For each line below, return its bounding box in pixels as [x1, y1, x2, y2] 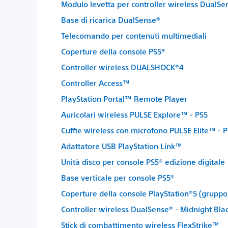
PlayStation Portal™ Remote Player [61, 94, 187, 103]
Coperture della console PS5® [61, 46, 165, 56]
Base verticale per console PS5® [61, 173, 175, 182]
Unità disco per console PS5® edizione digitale [61, 157, 225, 166]
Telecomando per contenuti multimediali [61, 31, 207, 40]
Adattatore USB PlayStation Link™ [61, 141, 182, 151]
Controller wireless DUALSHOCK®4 [61, 62, 184, 72]
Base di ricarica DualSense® [61, 15, 160, 24]
